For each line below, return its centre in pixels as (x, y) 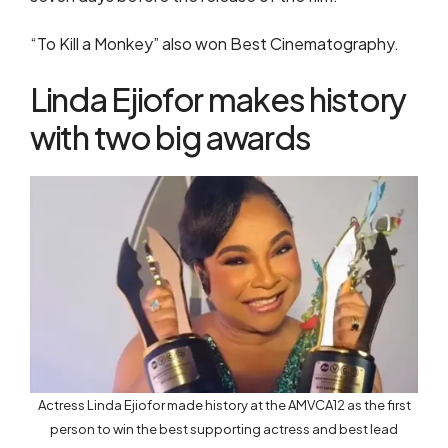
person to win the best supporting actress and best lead (224, 429)
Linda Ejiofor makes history (218, 98)
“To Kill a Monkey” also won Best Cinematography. (214, 43)
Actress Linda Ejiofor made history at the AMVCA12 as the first (224, 405)
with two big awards (170, 136)
